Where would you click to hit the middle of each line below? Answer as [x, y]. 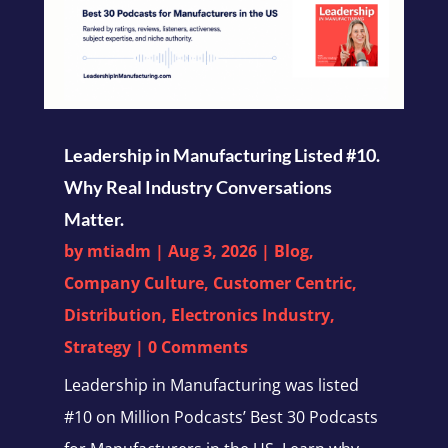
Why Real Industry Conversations [197, 187]
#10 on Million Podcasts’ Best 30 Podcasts [220, 417]
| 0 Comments [189, 347]
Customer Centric [282, 283]
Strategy [97, 347]
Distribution [112, 315]
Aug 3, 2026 [212, 251]
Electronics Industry [250, 315]
